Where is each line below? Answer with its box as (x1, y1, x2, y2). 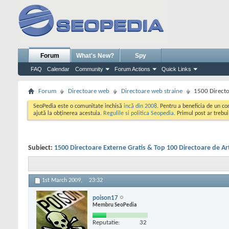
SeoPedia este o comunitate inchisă (33, 103, 124, 109)
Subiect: (28, 144, 54, 152)
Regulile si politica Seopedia (103, 110, 174, 117)
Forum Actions (114, 66, 150, 72)
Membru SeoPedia (93, 202, 136, 208)
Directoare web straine (121, 88, 182, 95)
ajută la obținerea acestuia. (33, 110, 103, 117)
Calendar (47, 66, 70, 72)
